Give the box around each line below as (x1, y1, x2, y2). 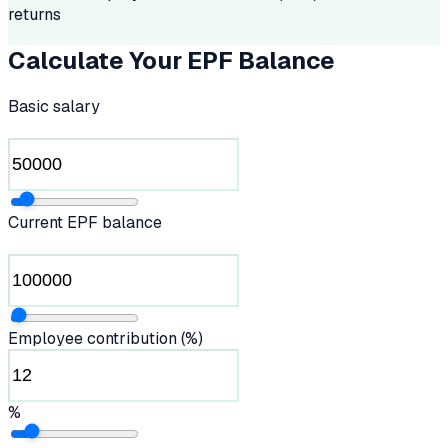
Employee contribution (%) (8, 327, 203, 349)
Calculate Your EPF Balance (8, 44, 335, 76)
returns (8, 3, 61, 25)
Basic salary (8, 95, 100, 117)
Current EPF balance (8, 211, 162, 233)
